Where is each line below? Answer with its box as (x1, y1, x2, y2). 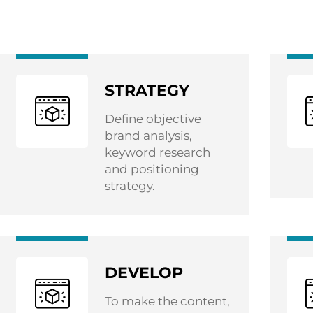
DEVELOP (105, 263, 183, 282)
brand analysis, (105, 129, 192, 143)
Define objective (105, 112, 201, 126)
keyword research (105, 145, 210, 159)
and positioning (105, 162, 199, 176)
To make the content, (105, 294, 230, 308)
